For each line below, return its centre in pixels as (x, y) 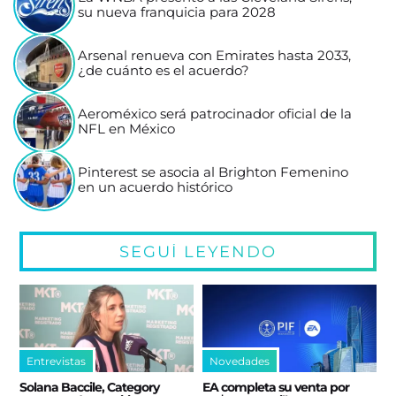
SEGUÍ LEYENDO (198, 252)
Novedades (240, 361)
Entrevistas (57, 361)
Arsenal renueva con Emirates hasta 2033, (215, 56)
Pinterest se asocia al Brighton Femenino (213, 173)
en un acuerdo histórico (156, 188)
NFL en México (127, 129)
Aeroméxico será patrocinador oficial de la (215, 114)
